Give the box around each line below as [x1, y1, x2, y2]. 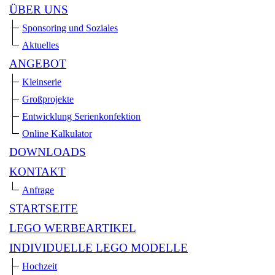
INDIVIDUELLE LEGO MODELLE [9, 241, 188, 255]
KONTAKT [9, 165, 66, 179]
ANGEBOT [9, 57, 66, 71]
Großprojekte [22, 94, 74, 105]
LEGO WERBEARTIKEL [9, 222, 136, 235]
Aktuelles [22, 40, 59, 51]
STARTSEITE [9, 202, 78, 215]
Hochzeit [22, 261, 57, 272]
